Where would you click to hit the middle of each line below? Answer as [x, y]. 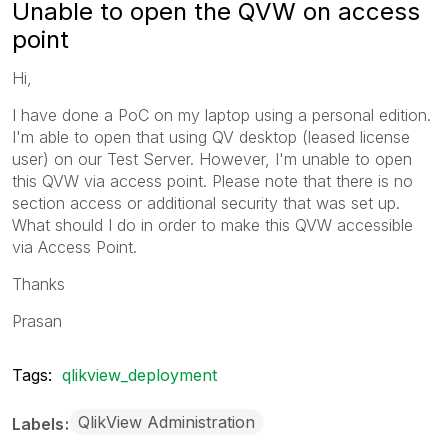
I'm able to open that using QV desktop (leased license [211, 136]
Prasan [37, 320]
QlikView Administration [166, 421]
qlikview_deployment [139, 374]
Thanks [38, 283]
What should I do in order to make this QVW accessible [212, 224]
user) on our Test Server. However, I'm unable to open [212, 158]
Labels [40, 423]
